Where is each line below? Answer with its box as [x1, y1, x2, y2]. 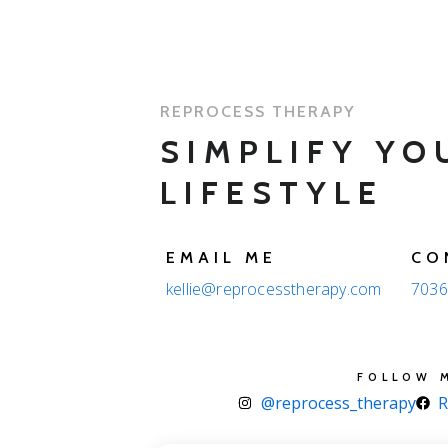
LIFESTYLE [160, 173, 384, 213]
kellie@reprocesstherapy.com [166, 278, 382, 301]
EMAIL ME [166, 248, 277, 268]
